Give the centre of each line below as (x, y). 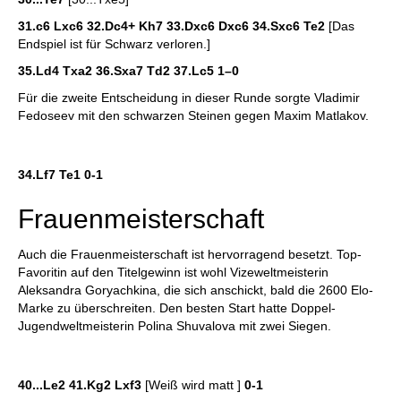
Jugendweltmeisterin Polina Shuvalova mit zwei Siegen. (175, 326)
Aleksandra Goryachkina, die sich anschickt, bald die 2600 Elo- (196, 290)
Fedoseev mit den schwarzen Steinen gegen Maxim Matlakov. (193, 115)
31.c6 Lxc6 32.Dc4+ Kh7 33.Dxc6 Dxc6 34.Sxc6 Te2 (173, 26)
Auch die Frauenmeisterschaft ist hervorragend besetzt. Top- (190, 254)
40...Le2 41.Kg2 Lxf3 (80, 385)
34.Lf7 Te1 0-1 (60, 175)
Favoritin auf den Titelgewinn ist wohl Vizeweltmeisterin (173, 272)
